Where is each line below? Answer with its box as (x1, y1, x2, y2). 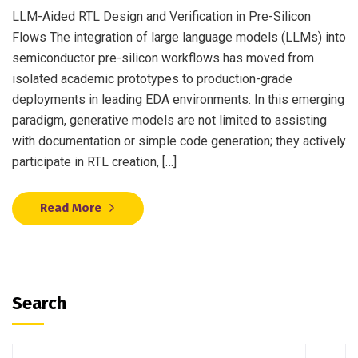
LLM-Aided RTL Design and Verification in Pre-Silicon (12, 9, 311, 25)
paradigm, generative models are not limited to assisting (12, 113, 327, 129)
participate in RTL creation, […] (12, 154, 177, 170)
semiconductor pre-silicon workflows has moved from (12, 50, 314, 66)
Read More (40, 201, 101, 216)
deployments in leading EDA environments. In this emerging (12, 92, 344, 108)
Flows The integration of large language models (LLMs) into (12, 30, 346, 46)
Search (12, 292, 66, 315)
